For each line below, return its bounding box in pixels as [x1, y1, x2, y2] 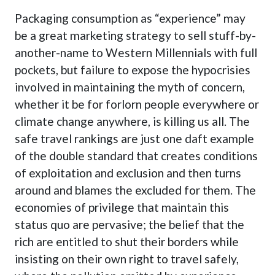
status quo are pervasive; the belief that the [14, 217, 244, 232]
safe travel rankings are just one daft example [14, 131, 254, 146]
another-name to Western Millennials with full [14, 45, 257, 60]
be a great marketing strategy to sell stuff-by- [14, 28, 256, 43]
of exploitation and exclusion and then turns [14, 166, 241, 180]
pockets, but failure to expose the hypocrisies [14, 63, 250, 77]
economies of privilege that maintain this [14, 200, 229, 215]
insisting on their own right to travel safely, [14, 252, 239, 266]
